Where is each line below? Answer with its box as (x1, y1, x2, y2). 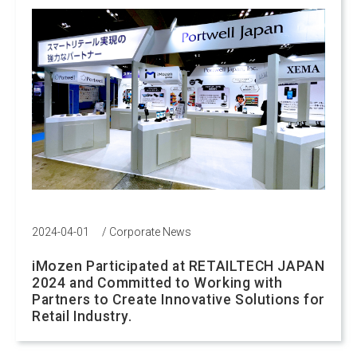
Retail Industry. (32, 308, 132, 324)
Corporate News (109, 225, 191, 238)
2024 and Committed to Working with (32, 274, 283, 291)
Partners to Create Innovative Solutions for (32, 291, 325, 308)
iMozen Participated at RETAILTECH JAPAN (32, 257, 325, 274)
